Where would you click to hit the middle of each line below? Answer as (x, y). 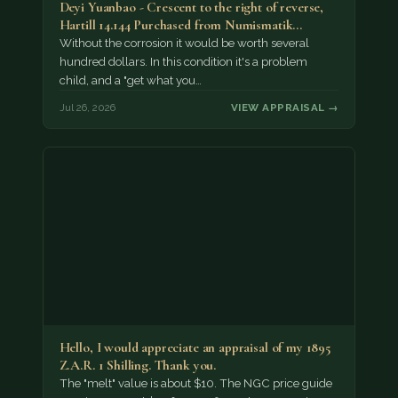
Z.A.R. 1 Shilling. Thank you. (138, 365)
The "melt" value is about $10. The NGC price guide (195, 383)
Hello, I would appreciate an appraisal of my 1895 (195, 347)
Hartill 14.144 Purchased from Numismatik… (181, 25)
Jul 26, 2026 (87, 107)
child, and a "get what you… (130, 81)
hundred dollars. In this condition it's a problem (183, 62)
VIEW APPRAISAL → (285, 107)
